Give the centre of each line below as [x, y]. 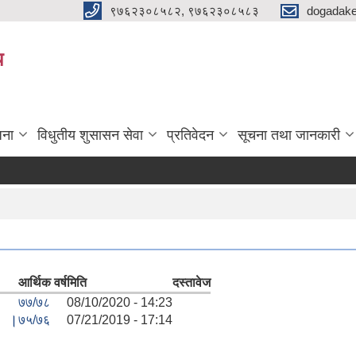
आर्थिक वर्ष [43, 282]
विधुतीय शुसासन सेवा [90, 135]
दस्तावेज [192, 282]
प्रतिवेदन [190, 135]
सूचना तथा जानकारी [289, 135]
